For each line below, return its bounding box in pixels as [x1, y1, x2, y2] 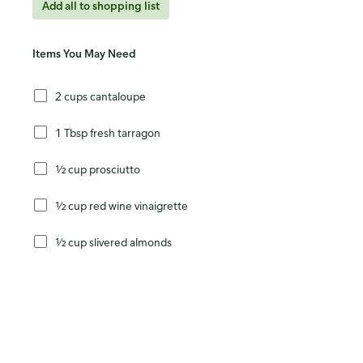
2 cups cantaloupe [55, 88, 146, 103]
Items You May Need [32, 46, 135, 61]
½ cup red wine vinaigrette [55, 198, 188, 212]
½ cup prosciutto [55, 161, 140, 176]
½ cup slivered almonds [55, 234, 172, 249]
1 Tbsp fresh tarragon [55, 125, 160, 139]
